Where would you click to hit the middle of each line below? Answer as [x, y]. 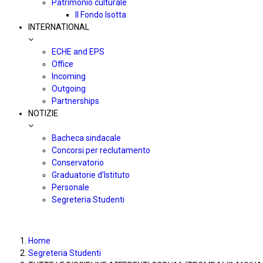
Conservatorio [78, 163]
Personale [70, 187]
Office [63, 64]
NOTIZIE [43, 113]
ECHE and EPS [78, 52]
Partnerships [75, 101]
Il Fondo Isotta [101, 15]
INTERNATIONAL [59, 27]
